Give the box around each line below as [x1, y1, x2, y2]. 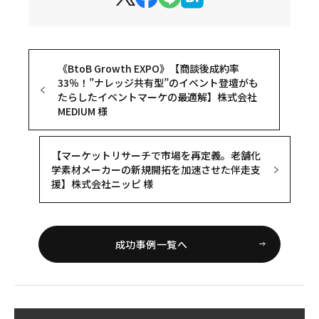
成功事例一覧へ [115, 236, 188, 251]
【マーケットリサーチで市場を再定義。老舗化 [51, 147, 261, 162]
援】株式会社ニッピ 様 [51, 176, 154, 191]
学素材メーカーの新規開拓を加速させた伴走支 [51, 162, 261, 177]
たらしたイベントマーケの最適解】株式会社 [58, 89, 258, 104]
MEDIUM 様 [58, 103, 108, 118]
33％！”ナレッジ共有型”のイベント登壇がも [58, 75, 259, 90]
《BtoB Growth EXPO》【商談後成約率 [58, 61, 240, 75]
